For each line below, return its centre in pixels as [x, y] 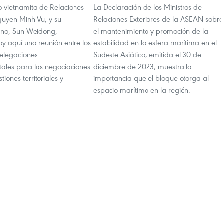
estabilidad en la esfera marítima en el [155, 42]
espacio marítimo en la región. [142, 90]
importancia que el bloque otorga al [151, 78]
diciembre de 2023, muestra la [143, 66]
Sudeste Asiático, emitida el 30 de [147, 54]
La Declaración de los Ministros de [147, 7]
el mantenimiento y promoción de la [151, 31]
